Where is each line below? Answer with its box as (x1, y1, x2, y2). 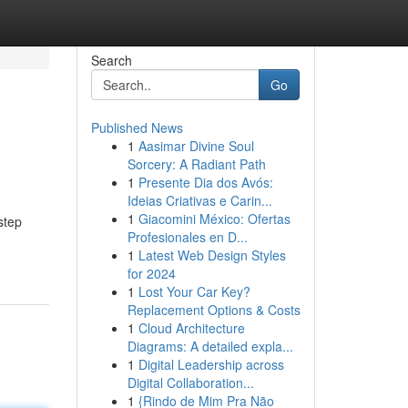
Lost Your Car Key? (138, 282, 250, 301)
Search (90, 51, 132, 69)
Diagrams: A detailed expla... (127, 337, 293, 355)
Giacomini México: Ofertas (138, 209, 291, 228)
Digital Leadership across (138, 355, 284, 373)
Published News (90, 118, 183, 137)
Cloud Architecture (138, 319, 245, 337)
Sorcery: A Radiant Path (127, 155, 266, 173)
